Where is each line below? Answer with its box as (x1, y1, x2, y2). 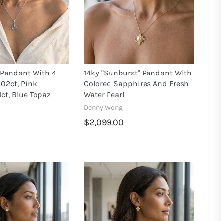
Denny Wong (84, 103, 123, 111)
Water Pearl (84, 89, 125, 99)
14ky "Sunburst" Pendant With (84, 68, 192, 77)
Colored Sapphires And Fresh (84, 78, 189, 88)
